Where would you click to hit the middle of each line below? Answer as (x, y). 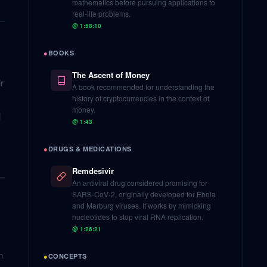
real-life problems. (101, 13)
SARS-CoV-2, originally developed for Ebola (144, 194)
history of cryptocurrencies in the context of (141, 98)
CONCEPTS (67, 256)
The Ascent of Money (111, 75)
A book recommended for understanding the (143, 87)
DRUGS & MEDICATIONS (90, 149)
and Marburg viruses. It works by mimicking (142, 205)
